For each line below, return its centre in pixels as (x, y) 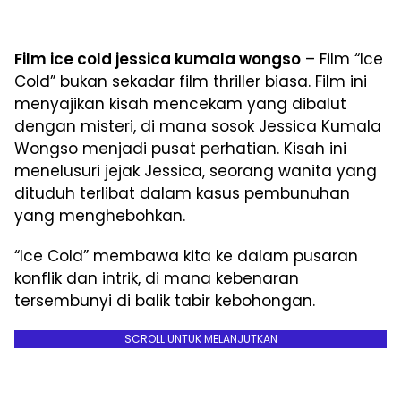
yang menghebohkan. (100, 215)
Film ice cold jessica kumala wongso (158, 59)
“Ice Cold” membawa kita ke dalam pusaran (186, 256)
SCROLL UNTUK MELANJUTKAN (200, 338)
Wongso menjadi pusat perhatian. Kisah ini (180, 148)
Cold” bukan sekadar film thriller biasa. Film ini (191, 81)
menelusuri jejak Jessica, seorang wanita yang (196, 171)
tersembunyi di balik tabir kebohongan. (165, 300)
